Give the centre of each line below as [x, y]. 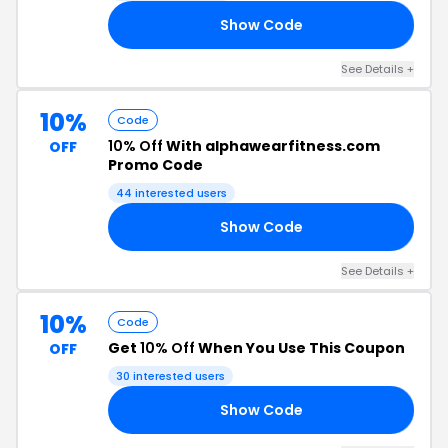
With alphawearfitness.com [271, 146]
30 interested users [170, 376]
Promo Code [155, 165]
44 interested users [171, 193]
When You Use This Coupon [300, 348]
